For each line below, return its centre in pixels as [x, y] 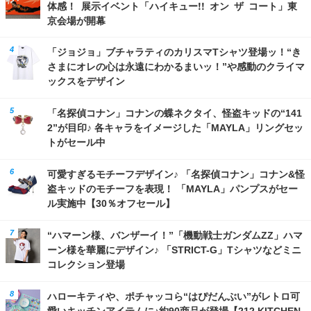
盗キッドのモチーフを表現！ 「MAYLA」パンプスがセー [173, 188]
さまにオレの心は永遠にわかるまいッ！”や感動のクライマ [176, 66]
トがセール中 [76, 142]
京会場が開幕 [76, 20]
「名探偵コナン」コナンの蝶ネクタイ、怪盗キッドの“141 [175, 113]
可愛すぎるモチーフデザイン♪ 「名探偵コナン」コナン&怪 [176, 174]
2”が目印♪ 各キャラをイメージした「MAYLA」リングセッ [175, 127]
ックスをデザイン [86, 81]
